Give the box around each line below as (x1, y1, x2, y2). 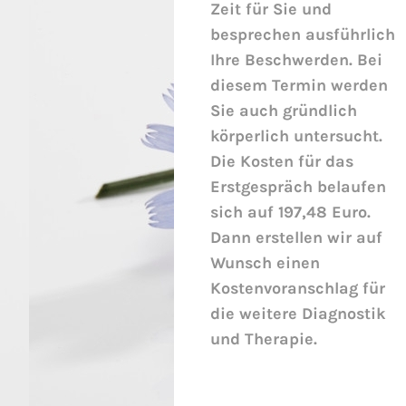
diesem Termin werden (210, 76, 388, 95)
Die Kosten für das (210, 152, 353, 171)
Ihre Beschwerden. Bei (210, 51, 382, 70)
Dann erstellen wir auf (210, 228, 382, 247)
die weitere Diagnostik (210, 304, 385, 324)
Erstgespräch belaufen (210, 178, 386, 197)
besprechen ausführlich (210, 25, 395, 44)
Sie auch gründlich (210, 101, 357, 121)
